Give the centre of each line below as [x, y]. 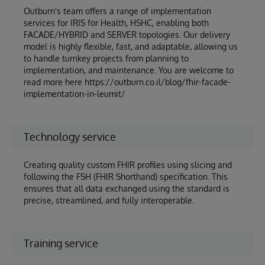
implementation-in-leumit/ [75, 94]
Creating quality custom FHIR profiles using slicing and [128, 165]
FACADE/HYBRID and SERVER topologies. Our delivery [127, 35]
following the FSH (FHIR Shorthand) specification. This [126, 177]
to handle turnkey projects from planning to [106, 58]
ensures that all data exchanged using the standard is [127, 188]
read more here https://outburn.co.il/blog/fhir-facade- [127, 82]
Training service [61, 243]
